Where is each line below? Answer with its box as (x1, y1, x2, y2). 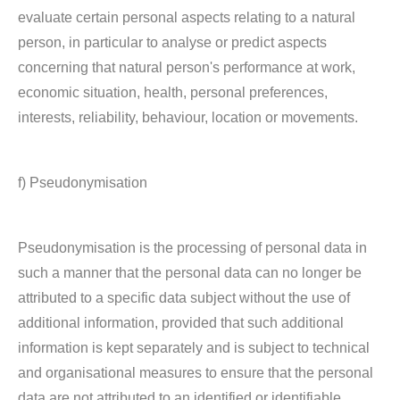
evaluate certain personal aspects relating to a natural (18, 10, 355, 25)
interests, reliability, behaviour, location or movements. (18, 110, 358, 125)
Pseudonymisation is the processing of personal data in (18, 240, 367, 255)
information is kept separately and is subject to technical (18, 340, 370, 355)
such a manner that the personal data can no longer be (18, 265, 362, 280)
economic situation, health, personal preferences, (18, 85, 328, 100)
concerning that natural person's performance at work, (18, 60, 355, 75)
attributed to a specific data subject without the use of (18, 290, 350, 305)
